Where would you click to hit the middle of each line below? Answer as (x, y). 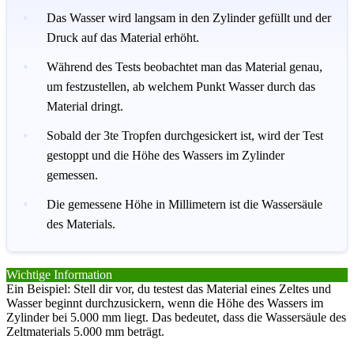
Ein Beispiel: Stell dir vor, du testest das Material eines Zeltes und (169, 288)
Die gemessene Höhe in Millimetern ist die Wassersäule (185, 204)
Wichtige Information (59, 274)
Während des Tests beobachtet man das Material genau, (185, 66)
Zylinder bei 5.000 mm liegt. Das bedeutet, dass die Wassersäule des (176, 317)
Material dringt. (85, 106)
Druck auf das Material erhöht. (123, 37)
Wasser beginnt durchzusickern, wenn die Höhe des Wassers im (165, 303)
